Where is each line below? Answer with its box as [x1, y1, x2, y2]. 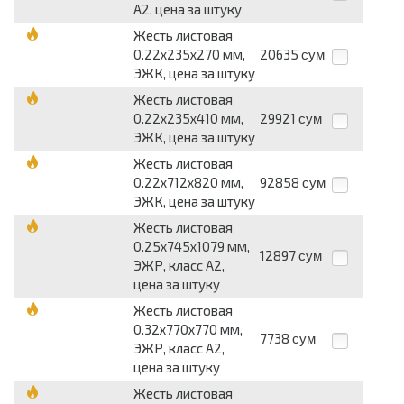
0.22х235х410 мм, [133, 110, 243, 127]
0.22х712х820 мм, [133, 174, 243, 191]
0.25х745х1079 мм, [133, 238, 250, 255]
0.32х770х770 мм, [133, 321, 243, 338]
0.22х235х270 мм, [133, 46, 245, 63]
